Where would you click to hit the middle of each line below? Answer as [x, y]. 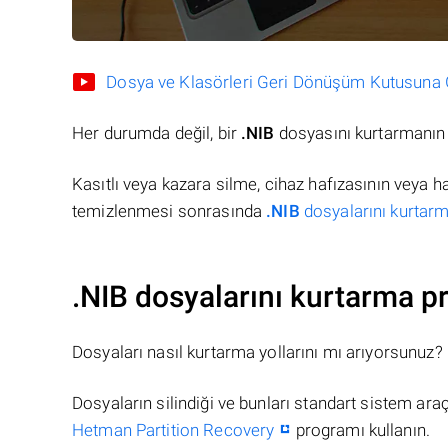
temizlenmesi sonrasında [169, 211]
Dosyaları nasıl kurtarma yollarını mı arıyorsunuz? [257, 352]
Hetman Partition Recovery [173, 430]
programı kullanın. [361, 430]
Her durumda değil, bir [157, 133]
